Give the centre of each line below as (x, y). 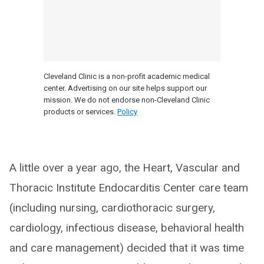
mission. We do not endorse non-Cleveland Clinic (127, 100)
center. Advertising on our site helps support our (125, 88)
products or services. (80, 112)
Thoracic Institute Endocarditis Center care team (129, 188)
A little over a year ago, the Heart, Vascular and (125, 168)
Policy (127, 112)
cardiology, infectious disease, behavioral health (127, 228)
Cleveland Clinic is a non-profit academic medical (127, 77)
